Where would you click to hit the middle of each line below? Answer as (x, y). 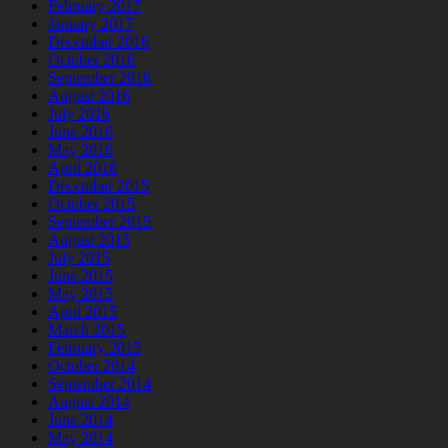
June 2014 (80, 420)
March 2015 (86, 330)
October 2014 (91, 366)
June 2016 (80, 132)
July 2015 (79, 258)
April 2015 (82, 312)
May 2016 (80, 150)
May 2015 (80, 294)
